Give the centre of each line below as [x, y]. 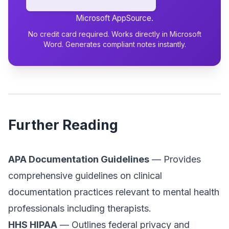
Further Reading [63, 125]
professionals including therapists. [80, 208]
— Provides [175, 159]
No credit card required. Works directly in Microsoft [114, 34]
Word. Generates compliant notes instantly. [114, 44]
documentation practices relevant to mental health [114, 192]
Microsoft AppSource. [114, 18]
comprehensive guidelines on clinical [85, 176]
